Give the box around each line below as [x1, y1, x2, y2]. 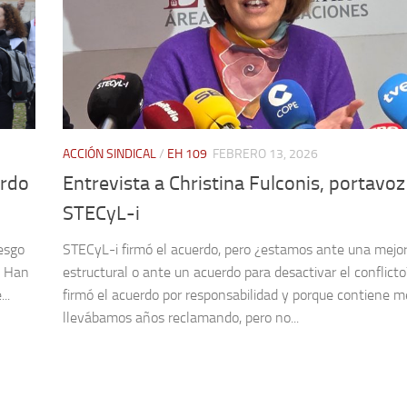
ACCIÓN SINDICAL [63, 146, 156, 163]
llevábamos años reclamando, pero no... [63, 309, 299, 327]
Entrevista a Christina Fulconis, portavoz [63, 172, 405, 196]
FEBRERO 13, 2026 [213, 146, 318, 163]
